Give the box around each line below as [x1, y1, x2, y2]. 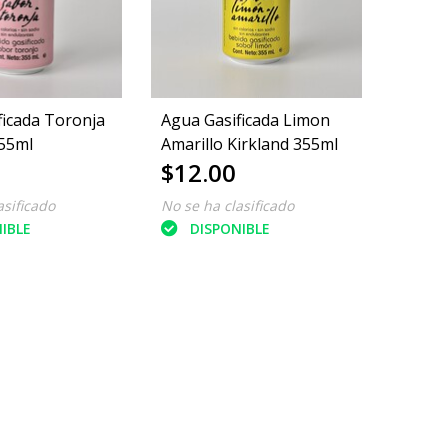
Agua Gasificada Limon [161, 108, 331, 131]
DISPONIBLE [190, 219, 271, 238]
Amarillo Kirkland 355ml [161, 132, 339, 155]
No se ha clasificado [161, 195, 295, 215]
